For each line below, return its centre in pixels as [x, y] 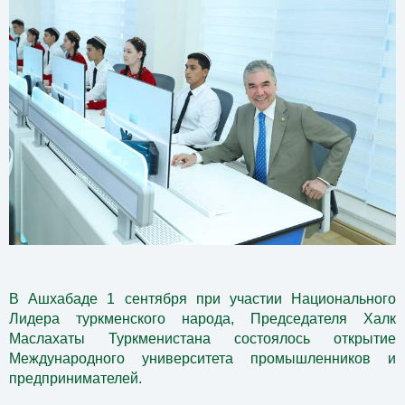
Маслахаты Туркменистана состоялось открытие [202, 339]
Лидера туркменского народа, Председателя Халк [202, 319]
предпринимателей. [75, 379]
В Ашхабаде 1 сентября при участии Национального [202, 299]
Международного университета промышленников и [202, 359]
